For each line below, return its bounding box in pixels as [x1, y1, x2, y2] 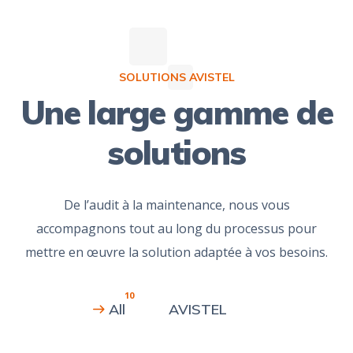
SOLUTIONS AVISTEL [118, 69, 235, 84]
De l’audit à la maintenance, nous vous [63, 195, 290, 214]
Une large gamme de [20, 91, 333, 133]
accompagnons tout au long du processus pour [36, 219, 317, 237]
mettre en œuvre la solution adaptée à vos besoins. [25, 243, 328, 261]
